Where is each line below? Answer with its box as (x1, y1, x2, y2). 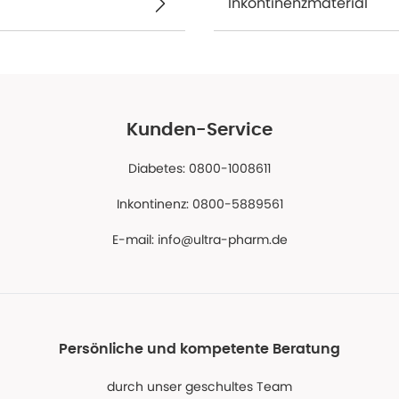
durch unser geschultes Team (107, 378, 292, 395)
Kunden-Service (126, 121, 273, 139)
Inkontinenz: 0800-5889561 (116, 195, 283, 213)
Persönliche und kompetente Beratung (59, 342, 340, 356)
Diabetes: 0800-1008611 (128, 159, 271, 177)
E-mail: (111, 231, 158, 248)
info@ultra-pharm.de (157, 231, 288, 248)
